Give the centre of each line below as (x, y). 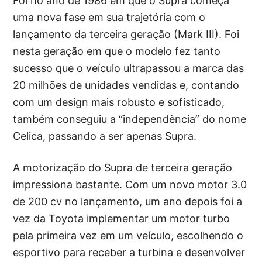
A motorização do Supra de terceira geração (123, 168)
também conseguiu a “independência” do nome (130, 119)
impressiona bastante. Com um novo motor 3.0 (130, 185)
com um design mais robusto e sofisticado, (119, 102)
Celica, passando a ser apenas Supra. (105, 136)
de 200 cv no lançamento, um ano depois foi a (128, 202)
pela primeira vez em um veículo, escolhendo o (128, 236)
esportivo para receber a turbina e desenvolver (129, 253)
